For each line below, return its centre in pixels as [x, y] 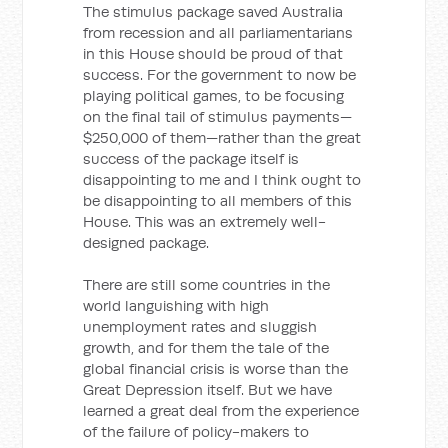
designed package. [146, 242]
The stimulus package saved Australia [213, 11]
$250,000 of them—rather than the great [222, 137]
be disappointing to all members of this [218, 200]
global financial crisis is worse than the [216, 368]
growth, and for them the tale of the [206, 347]
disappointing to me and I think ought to [222, 179]
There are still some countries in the [207, 284]
